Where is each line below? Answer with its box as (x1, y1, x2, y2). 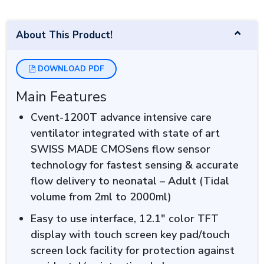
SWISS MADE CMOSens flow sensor (31, 141, 210, 156)
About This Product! (16, 28, 113, 42)
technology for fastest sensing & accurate (31, 157, 239, 172)
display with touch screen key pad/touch (31, 227, 230, 242)
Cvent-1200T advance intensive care (31, 110, 212, 124)
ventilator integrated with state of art (31, 126, 220, 140)
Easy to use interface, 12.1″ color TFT (31, 211, 219, 226)
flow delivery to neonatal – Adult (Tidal (31, 173, 229, 188)
